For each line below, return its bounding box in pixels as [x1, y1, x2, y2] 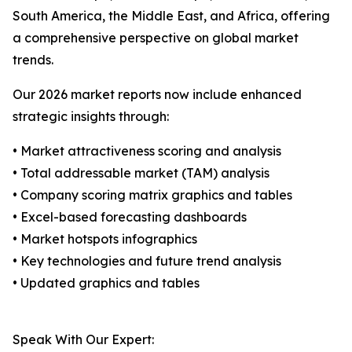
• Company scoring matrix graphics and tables [13, 187, 292, 203]
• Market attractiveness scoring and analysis [13, 143, 281, 159]
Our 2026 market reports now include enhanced [13, 86, 302, 103]
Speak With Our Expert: [13, 332, 154, 348]
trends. [13, 52, 53, 68]
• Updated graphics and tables [13, 275, 200, 291]
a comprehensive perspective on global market [13, 30, 299, 46]
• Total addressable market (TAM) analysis [13, 165, 269, 181]
